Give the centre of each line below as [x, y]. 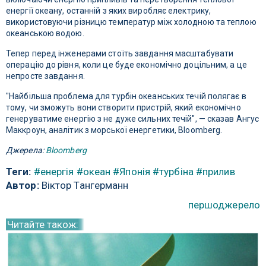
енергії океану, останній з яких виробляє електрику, [109, 11]
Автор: [23, 186]
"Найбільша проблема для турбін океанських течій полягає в [126, 96]
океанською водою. [45, 34]
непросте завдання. [45, 76]
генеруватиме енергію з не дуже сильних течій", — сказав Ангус [133, 119]
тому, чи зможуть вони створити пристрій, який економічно [123, 108]
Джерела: [26, 151]
